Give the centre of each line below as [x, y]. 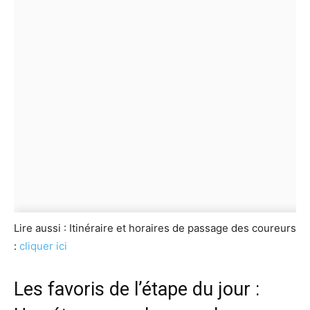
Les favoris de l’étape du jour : [137, 289]
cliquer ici [43, 246]
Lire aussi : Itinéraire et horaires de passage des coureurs [155, 228]
